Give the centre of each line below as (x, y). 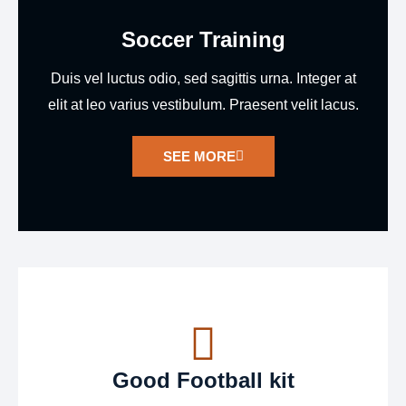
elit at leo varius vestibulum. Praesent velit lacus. (203, 105)
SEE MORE (199, 156)
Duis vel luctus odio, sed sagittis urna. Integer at (203, 78)
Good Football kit (203, 380)
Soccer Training (203, 39)
